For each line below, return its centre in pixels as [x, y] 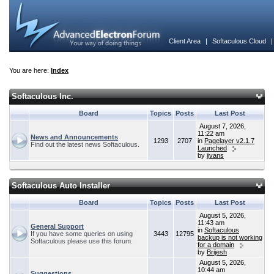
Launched [212, 148]
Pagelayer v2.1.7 [229, 141]
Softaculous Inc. [43, 96]
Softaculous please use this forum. [83, 241]
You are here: [30, 70]
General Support [57, 226]
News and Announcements [74, 137]
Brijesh [217, 252]
